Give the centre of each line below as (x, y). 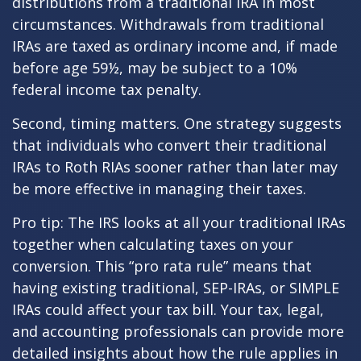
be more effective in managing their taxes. (159, 188)
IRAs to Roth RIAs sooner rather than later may (175, 166)
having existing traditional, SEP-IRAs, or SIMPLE (176, 287)
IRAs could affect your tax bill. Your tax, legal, (168, 309)
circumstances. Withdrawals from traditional (168, 24)
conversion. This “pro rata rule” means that (162, 266)
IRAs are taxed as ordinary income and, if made (175, 46)
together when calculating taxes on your (153, 244)
